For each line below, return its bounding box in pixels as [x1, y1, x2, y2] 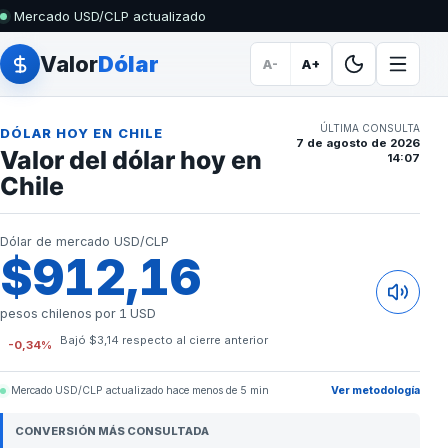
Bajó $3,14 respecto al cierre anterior [60, 333, 268, 347]
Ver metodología [331, 384, 420, 397]
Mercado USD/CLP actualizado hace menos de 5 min [11, 384, 269, 397]
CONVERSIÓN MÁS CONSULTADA [15, 424, 209, 438]
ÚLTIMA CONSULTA [320, 122, 420, 134]
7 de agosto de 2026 [296, 136, 420, 150]
